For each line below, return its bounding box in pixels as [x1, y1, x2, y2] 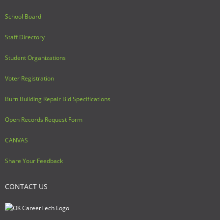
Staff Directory [5, 33, 45, 42]
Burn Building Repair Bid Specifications [5, 95, 110, 104]
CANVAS [5, 136, 28, 145]
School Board [5, 12, 41, 21]
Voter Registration [5, 74, 54, 83]
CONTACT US [5, 182, 48, 192]
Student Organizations [5, 54, 66, 62]
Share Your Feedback [5, 157, 63, 165]
